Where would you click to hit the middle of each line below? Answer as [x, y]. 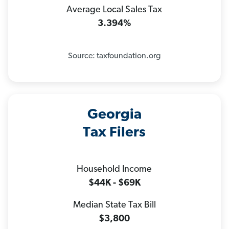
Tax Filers [114, 133]
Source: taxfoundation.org [114, 56]
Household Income [114, 170]
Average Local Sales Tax [114, 10]
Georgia [114, 115]
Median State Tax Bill [114, 205]
